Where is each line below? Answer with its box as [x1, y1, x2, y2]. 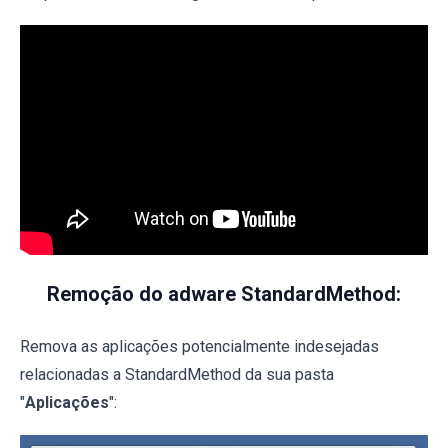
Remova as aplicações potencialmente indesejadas [20, 336, 379, 356]
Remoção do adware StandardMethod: [47, 281, 401, 306]
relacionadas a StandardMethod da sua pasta [20, 364, 334, 384]
